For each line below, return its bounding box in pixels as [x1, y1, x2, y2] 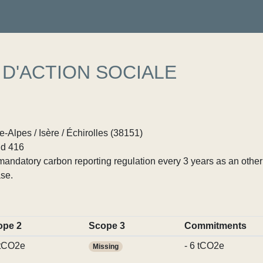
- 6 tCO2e [184, 241, 224, 251]
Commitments [184, 221, 247, 231]
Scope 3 [88, 221, 125, 231]
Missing [92, 242, 119, 251]
